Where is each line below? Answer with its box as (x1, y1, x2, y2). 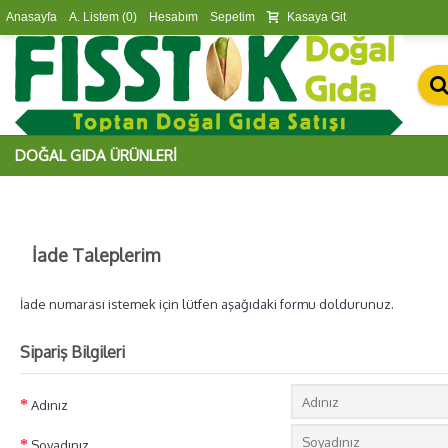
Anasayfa (6, 10, 57, 24)
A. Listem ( (69, 10, 126, 24)
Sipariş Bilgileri (20, 342, 125, 362)
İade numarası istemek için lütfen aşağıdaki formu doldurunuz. (20, 296, 394, 312)
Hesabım (149, 10, 198, 24)
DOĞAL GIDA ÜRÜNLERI (15, 146, 177, 165)
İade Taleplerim (32, 244, 160, 266)
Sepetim (210, 10, 255, 24)
